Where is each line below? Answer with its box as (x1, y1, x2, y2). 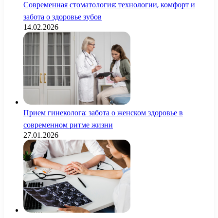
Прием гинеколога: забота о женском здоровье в (23, 107, 183, 118)
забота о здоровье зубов (23, 11, 102, 22)
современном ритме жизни (23, 119, 113, 130)
